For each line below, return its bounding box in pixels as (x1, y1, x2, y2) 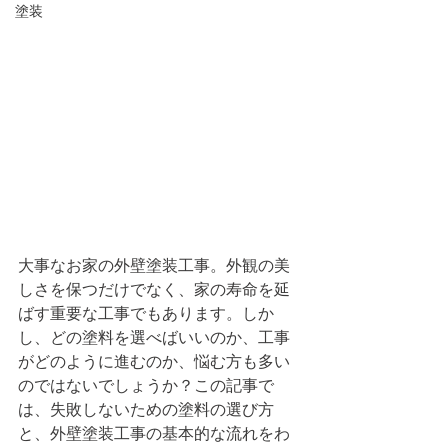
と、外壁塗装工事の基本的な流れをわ (18, 425, 290, 442)
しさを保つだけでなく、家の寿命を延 (18, 281, 290, 298)
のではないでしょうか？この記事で (18, 377, 274, 394)
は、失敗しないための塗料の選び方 (18, 401, 274, 418)
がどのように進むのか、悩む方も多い (18, 353, 290, 370)
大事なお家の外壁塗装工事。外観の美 (18, 257, 290, 274)
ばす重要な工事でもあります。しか (18, 305, 274, 322)
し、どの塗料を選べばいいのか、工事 (18, 329, 290, 346)
